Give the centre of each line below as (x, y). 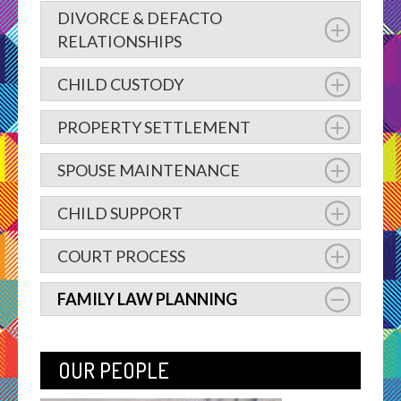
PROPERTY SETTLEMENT (154, 127)
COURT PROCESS (121, 256)
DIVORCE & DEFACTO (139, 17)
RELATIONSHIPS (119, 41)
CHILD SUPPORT (119, 213)
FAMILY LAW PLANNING (147, 299)
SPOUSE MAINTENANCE (148, 170)
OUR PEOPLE (113, 370)
